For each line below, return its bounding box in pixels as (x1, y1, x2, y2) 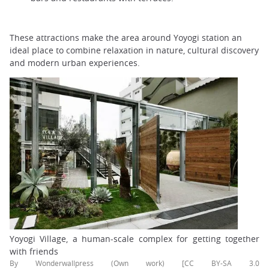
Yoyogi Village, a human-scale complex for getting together (10, 233, 259, 245)
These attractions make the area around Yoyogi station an (10, 32, 242, 44)
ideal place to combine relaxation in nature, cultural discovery (10, 44, 259, 56)
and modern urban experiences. (10, 57, 140, 69)
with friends (10, 246, 58, 258)
